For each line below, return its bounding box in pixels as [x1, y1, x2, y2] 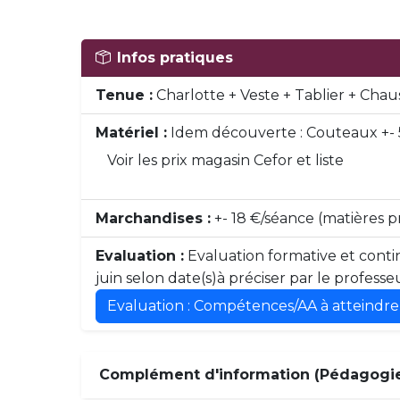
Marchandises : [96, 210, 212, 227]
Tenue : [96, 87, 154, 104]
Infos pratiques [117, 49, 234, 66]
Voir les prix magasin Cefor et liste [107, 152, 345, 169]
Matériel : [96, 124, 168, 141]
